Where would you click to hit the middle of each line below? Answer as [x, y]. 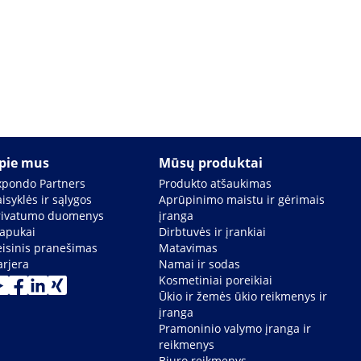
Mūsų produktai [211, 163]
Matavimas [189, 248]
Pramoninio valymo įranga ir [235, 329]
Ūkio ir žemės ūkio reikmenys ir [243, 297]
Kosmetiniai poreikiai [216, 280]
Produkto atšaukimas [216, 184]
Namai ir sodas [200, 264]
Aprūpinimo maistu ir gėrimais [242, 200]
